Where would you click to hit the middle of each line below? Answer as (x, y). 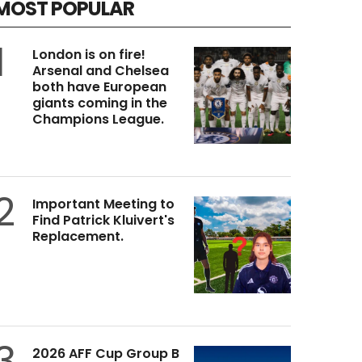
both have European (99, 87)
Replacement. (78, 237)
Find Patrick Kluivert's (103, 221)
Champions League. (98, 120)
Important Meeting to (103, 204)
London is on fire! (88, 55)
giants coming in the (99, 103)
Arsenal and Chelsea (100, 71)
